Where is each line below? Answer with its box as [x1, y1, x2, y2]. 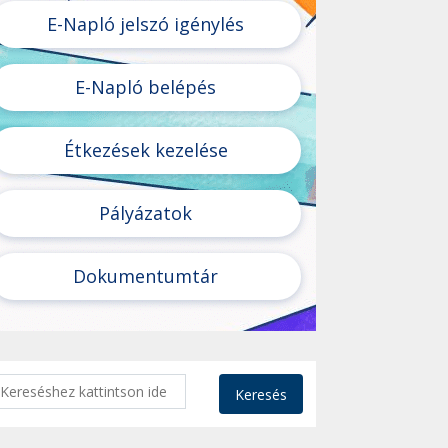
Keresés [234, 384, 287, 404]
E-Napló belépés [75, 75, 217, 99]
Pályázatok [99, 201, 193, 225]
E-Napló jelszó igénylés [47, 12, 245, 36]
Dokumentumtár [73, 264, 219, 288]
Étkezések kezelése [63, 138, 228, 162]
